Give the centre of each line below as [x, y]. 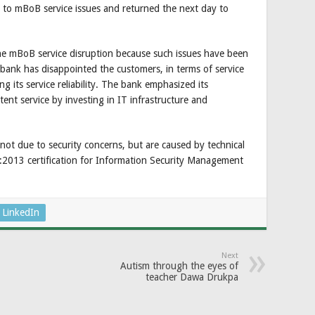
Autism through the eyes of [179, 265]
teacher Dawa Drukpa [192, 277]
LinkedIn [21, 212]
